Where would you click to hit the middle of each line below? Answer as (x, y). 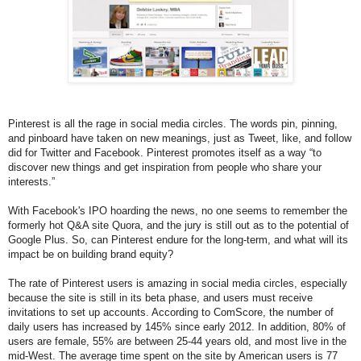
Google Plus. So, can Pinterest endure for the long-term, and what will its (178, 239)
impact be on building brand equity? (91, 254)
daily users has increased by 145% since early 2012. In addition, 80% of (177, 326)
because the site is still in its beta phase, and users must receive (160, 297)
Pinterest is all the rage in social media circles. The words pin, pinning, (173, 123)
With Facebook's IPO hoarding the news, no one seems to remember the (178, 210)
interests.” (33, 181)
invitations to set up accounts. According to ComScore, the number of (171, 312)
